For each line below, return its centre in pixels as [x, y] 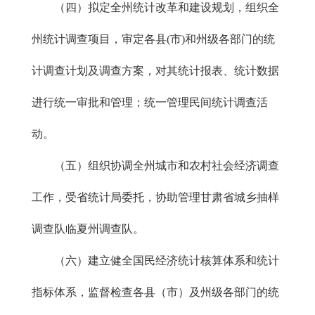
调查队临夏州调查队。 [88, 229]
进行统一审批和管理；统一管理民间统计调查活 [150, 102]
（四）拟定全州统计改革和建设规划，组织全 [155, 7]
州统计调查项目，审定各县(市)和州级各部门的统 [153, 39]
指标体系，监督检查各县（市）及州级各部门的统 [155, 292]
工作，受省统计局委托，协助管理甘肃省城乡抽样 [155, 197]
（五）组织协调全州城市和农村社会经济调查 [155, 166]
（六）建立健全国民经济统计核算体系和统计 [155, 261]
